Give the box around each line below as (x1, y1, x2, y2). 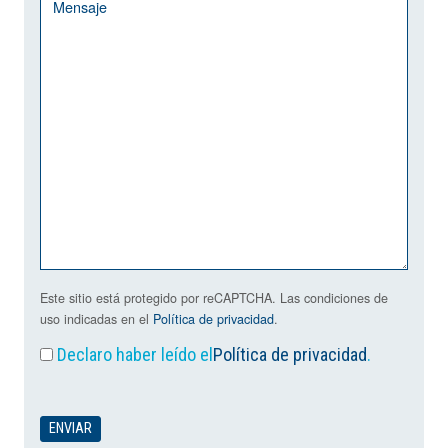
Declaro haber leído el (57, 344, 213, 366)
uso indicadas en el (40, 310, 153, 329)
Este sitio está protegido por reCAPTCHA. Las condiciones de (40, 289, 388, 308)
